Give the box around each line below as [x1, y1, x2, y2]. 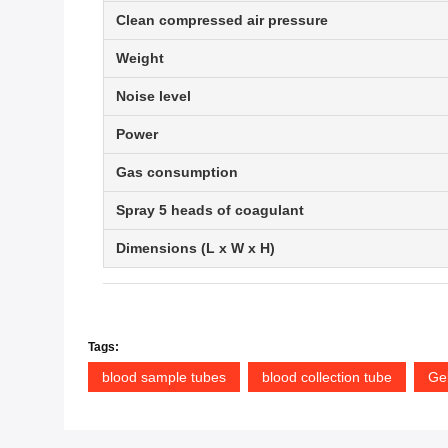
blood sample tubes [102, 369, 226, 386]
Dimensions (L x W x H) [116, 240, 275, 257]
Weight [116, 50, 164, 67]
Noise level [116, 88, 191, 105]
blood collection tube [262, 369, 392, 386]
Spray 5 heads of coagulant [116, 202, 304, 219]
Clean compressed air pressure [116, 12, 328, 29]
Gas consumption [116, 164, 238, 181]
